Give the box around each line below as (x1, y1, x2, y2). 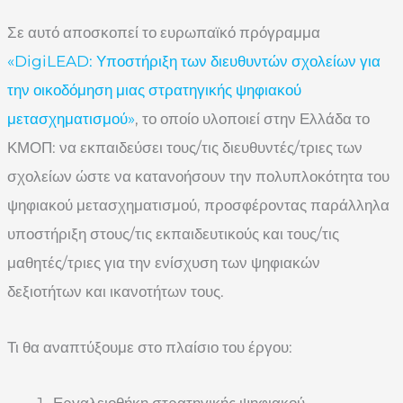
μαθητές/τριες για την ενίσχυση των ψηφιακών (7, 254, 320, 273)
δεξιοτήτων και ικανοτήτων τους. (7, 282, 224, 301)
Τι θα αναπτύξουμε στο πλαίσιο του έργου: (7, 338, 292, 357)
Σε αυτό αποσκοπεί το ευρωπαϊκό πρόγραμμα (7, 23, 320, 42)
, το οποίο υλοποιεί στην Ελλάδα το (135, 110, 370, 129)
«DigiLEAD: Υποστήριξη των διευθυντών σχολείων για (7, 52, 381, 71)
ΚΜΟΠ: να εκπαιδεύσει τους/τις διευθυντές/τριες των (7, 139, 363, 157)
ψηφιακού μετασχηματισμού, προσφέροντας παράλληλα (7, 196, 390, 215)
